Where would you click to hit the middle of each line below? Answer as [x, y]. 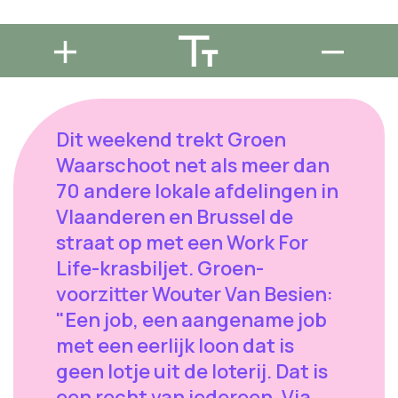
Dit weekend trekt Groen [171, 140]
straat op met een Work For [182, 243]
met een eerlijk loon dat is [175, 346]
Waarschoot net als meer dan [193, 166]
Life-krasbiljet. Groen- [160, 269]
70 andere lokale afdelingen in [197, 191]
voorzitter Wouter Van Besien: [195, 295]
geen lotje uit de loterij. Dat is [192, 372]
